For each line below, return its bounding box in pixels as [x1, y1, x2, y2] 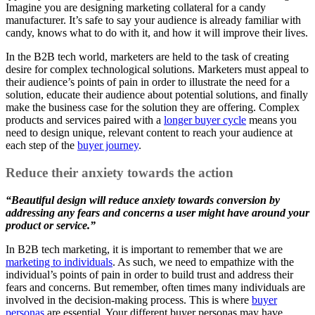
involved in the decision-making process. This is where [6, 293, 252, 306]
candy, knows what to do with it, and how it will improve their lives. [6, 27, 308, 39]
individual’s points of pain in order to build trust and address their [6, 268, 293, 281]
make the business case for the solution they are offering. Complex [6, 101, 300, 114]
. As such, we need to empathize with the [112, 255, 294, 268]
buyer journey [77, 139, 139, 152]
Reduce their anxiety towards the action [6, 165, 233, 180]
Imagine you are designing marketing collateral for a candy [6, 1, 266, 14]
